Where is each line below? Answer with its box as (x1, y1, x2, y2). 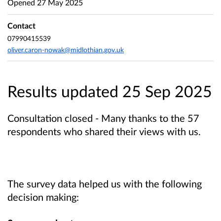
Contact (7, 21, 36, 31)
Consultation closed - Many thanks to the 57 (7, 111, 199, 124)
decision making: (7, 191, 79, 203)
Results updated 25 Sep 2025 (7, 81, 212, 101)
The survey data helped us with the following (7, 178, 202, 190)
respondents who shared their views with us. (7, 125, 201, 137)
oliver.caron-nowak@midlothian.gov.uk (7, 45, 124, 54)
